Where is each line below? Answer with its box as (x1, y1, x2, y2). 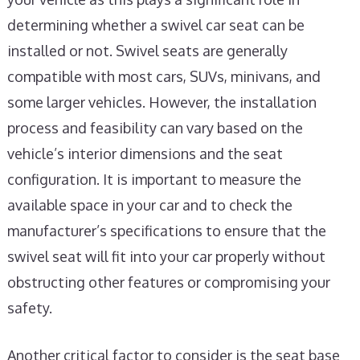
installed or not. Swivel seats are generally (6, 42, 288, 59)
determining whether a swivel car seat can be (6, 16, 305, 34)
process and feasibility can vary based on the (6, 119, 303, 137)
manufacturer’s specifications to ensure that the (6, 222, 326, 239)
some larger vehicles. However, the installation (6, 93, 317, 111)
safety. (6, 299, 52, 317)
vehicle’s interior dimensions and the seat (6, 145, 283, 162)
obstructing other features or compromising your (6, 273, 330, 291)
